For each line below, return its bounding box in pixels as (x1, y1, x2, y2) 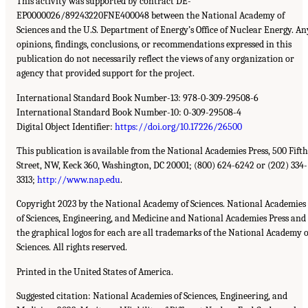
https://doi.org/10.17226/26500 (115, 120, 242, 133)
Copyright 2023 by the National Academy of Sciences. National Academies (16, 198, 306, 210)
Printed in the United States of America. (16, 265, 173, 278)
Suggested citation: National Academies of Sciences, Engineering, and (16, 290, 287, 302)
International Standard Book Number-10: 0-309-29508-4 (16, 106, 241, 118)
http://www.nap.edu (37, 174, 120, 186)
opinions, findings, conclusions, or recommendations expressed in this (16, 38, 291, 51)
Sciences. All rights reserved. (16, 241, 127, 254)
